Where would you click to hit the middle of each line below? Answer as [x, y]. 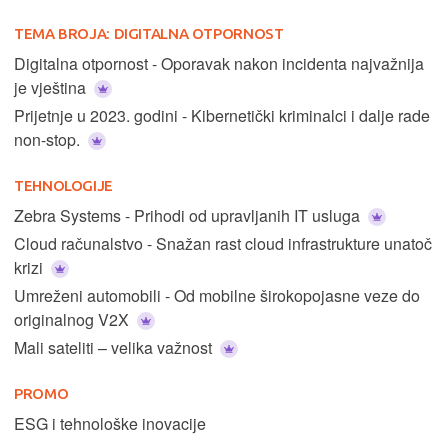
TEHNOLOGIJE [63, 185]
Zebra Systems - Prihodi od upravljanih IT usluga [189, 215]
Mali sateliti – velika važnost [115, 347]
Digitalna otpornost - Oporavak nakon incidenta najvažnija [219, 63]
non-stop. [49, 139]
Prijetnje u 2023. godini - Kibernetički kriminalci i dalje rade [222, 115]
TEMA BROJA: [64, 33]
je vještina [52, 87]
